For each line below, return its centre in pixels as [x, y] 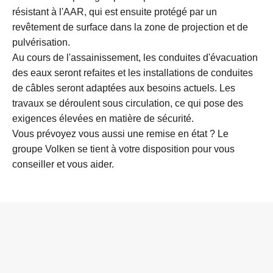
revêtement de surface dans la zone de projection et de [130, 27]
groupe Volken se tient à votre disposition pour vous [123, 149]
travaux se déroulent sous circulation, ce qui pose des [128, 103]
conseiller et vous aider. [63, 164]
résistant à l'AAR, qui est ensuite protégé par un [115, 12]
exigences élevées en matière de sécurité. [103, 119]
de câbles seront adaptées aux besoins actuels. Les [124, 88]
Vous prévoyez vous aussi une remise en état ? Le [120, 134]
